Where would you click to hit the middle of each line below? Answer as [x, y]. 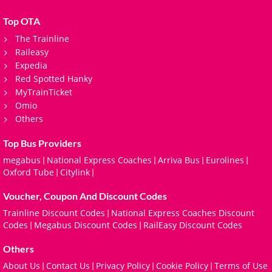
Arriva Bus [179, 160]
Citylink [75, 172]
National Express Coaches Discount [183, 212]
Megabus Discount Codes [86, 225]
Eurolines [225, 160]
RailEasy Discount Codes [193, 225]
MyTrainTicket [44, 92]
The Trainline [42, 38]
